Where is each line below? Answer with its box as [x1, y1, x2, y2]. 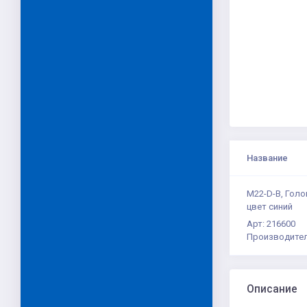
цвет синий [247, 201, 293, 212]
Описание [247, 283, 297, 296]
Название [247, 152, 288, 163]
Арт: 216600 [247, 219, 295, 230]
